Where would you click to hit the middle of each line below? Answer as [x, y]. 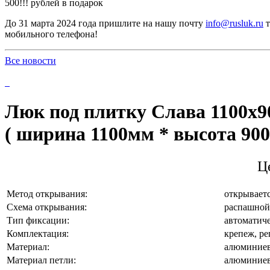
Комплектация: [38, 233]
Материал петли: [41, 260]
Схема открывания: [47, 207]
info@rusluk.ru [234, 23]
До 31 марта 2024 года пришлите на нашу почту [105, 23]
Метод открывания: [47, 193]
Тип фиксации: [38, 220]
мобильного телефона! [51, 34]
